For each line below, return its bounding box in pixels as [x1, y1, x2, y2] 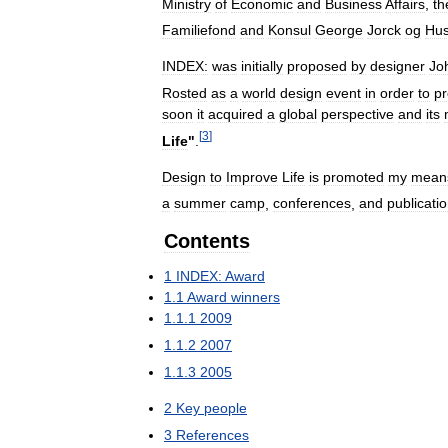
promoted [323, 168, 384, 185]
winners [231, 289, 280, 306]
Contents [164, 230, 250, 253]
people [204, 400, 247, 417]
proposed [287, 58, 347, 75]
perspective [321, 105, 394, 122]
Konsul [268, 22, 311, 39]
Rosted [162, 84, 207, 101]
